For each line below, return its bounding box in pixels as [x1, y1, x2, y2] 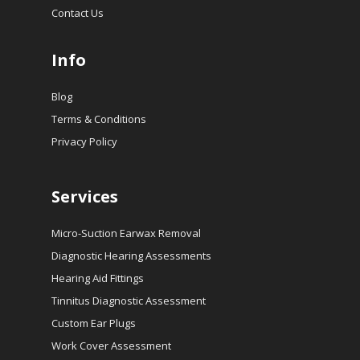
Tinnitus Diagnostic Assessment [51, 293, 206, 308]
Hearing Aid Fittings [51, 271, 144, 285]
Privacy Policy [51, 134, 117, 149]
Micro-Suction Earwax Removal [51, 226, 201, 240]
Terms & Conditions [51, 112, 146, 126]
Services [51, 186, 118, 207]
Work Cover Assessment [51, 338, 171, 353]
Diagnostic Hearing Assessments [51, 248, 211, 263]
